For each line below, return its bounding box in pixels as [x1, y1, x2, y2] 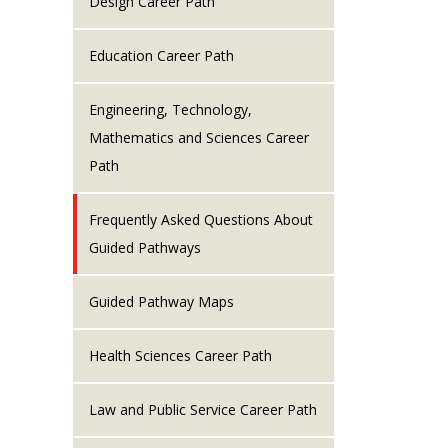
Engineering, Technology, [89, 99, 252, 119]
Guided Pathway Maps [89, 291, 234, 311]
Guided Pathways [89, 237, 201, 257]
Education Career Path [89, 45, 234, 65]
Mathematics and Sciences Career [89, 127, 309, 147]
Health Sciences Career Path [89, 345, 272, 365]
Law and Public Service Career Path [89, 399, 317, 419]
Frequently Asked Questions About [89, 209, 313, 229]
